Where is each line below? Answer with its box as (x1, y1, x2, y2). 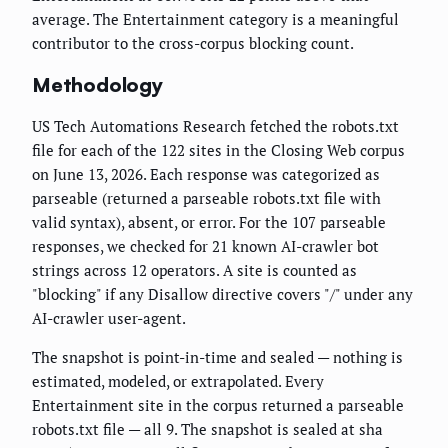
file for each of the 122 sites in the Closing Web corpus (32, 140, 405, 161)
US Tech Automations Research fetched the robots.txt (32, 116, 399, 137)
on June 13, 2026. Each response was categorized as (32, 164, 380, 185)
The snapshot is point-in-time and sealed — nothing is (32, 347, 403, 368)
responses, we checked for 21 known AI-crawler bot (32, 236, 379, 257)
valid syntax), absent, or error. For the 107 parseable (32, 212, 386, 233)
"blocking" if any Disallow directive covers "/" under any (32, 284, 413, 305)
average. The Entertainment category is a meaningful (32, 9, 399, 30)
